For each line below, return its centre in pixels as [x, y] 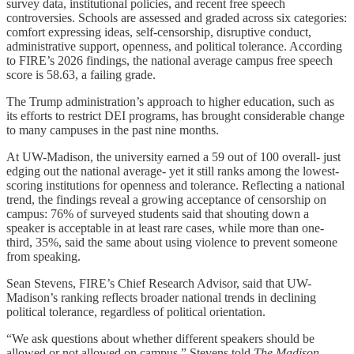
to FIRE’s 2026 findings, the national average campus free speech [169, 60]
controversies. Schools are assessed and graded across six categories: [177, 17]
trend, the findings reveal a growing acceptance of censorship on [166, 199]
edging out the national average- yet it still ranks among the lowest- [173, 171]
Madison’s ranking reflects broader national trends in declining [161, 297]
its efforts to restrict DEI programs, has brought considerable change [175, 115]
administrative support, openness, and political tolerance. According [174, 46]
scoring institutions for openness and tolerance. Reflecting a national [175, 185]
